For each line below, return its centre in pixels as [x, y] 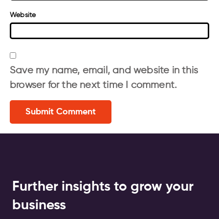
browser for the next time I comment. [94, 85]
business [39, 205]
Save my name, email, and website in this [104, 71]
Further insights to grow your [103, 187]
